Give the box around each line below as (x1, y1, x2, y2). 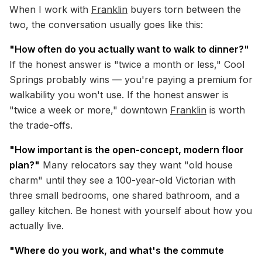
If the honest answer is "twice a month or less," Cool (9, 58, 244, 70)
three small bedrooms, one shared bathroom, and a (9, 189, 240, 201)
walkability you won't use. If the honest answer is (9, 89, 229, 101)
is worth (206, 104, 245, 116)
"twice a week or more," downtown (9, 104, 170, 116)
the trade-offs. (9, 119, 73, 131)
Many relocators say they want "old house (40, 159, 233, 171)
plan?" (9, 159, 40, 171)
